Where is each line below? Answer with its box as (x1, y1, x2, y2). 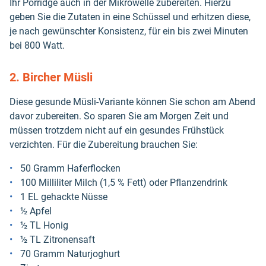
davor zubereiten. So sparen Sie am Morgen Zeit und (9, 110, 229, 122)
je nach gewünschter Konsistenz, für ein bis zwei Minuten (9, 25, 248, 37)
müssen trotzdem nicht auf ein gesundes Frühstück (9, 124, 224, 136)
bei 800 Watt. (9, 39, 65, 51)
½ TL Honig (20, 219, 68, 231)
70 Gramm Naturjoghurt (20, 248, 120, 259)
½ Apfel (20, 205, 54, 217)
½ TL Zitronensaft (20, 233, 95, 245)
